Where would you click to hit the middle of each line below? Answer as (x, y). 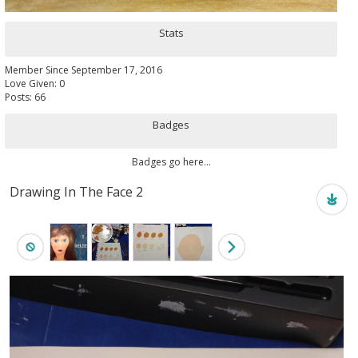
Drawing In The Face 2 (76, 191)
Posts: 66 (25, 97)
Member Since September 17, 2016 (84, 70)
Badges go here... (171, 161)
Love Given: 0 (35, 83)
